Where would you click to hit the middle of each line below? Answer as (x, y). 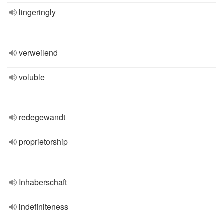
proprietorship (43, 142)
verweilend (38, 53)
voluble (32, 77)
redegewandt (42, 117)
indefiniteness (44, 206)
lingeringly (37, 12)
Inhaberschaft (43, 182)
